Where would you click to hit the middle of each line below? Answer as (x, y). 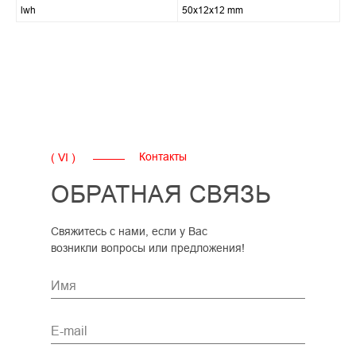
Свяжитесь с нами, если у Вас (129, 232)
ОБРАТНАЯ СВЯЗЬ (161, 195)
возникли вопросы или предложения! (148, 248)
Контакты (163, 157)
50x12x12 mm (213, 10)
